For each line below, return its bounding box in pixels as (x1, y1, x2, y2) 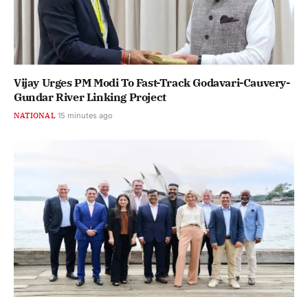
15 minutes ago (57, 110, 113, 120)
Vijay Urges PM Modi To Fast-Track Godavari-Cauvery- (14, 75, 290, 89)
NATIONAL (14, 110, 56, 120)
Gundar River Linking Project (14, 89, 166, 104)
